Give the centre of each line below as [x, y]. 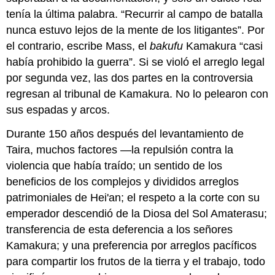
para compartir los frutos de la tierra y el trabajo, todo [136, 262]
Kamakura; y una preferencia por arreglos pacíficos [132, 246]
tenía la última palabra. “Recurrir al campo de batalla [135, 14]
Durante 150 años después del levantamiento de [125, 134]
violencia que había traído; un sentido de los [114, 166]
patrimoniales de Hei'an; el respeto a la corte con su [133, 198]
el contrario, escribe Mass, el [78, 46]
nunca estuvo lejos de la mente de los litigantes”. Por [136, 30]
